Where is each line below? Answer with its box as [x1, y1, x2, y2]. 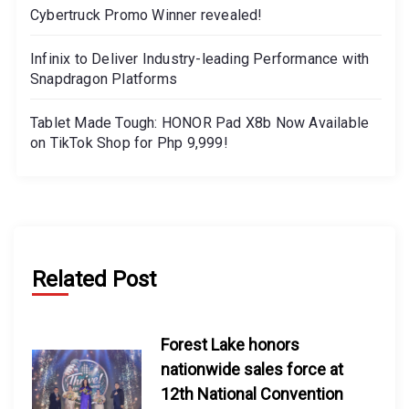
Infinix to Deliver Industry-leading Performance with [30, 49, 370, 68]
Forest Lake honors [160, 334, 299, 354]
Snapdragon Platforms [30, 69, 177, 88]
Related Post [32, 266, 156, 292]
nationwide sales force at [160, 359, 343, 379]
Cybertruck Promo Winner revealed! [30, 5, 263, 24]
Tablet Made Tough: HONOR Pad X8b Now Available [30, 113, 370, 131]
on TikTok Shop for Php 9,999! [30, 133, 228, 152]
